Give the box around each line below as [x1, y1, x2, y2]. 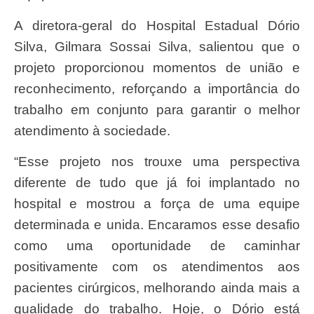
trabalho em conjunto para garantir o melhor [14, 102, 300, 117]
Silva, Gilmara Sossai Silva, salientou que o [14, 39, 300, 54]
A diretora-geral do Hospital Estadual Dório [14, 18, 22, 33]
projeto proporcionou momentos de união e [14, 60, 300, 75]
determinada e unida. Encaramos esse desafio [14, 217, 300, 233]
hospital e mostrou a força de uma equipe [14, 196, 300, 212]
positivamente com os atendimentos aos [14, 259, 300, 275]
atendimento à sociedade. [14, 123, 170, 138]
